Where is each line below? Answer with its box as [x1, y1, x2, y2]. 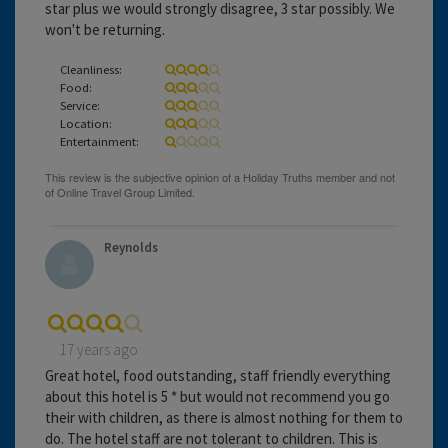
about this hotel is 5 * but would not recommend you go [45, 386, 390, 406]
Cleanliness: [60, 60, 122, 77]
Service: [60, 96, 100, 113]
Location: [60, 114, 112, 131]
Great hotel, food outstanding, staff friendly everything [45, 365, 391, 385]
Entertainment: [60, 132, 139, 149]
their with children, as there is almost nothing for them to [45, 407, 403, 427]
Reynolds [104, 238, 158, 256]
